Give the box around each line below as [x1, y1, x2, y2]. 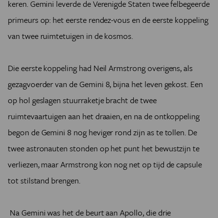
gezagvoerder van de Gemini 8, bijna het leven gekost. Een [8, 78, 203, 90]
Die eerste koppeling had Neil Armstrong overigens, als [8, 62, 193, 74]
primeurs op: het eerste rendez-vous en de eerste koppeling [8, 14, 208, 26]
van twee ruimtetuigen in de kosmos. [8, 30, 137, 42]
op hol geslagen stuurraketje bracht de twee [8, 94, 157, 106]
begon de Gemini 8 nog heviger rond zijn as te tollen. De [8, 126, 197, 138]
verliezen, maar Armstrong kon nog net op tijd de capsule [8, 158, 202, 170]
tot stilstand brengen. [8, 174, 80, 186]
